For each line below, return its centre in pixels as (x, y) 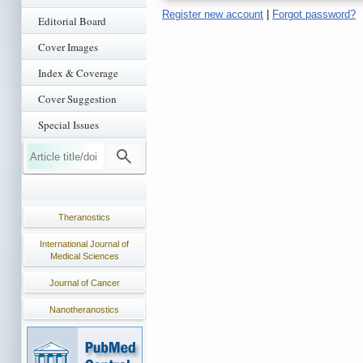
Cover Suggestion (77, 99)
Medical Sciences (84, 256)
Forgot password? (314, 14)
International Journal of (84, 244)
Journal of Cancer (84, 283)
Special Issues (68, 125)
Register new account (213, 14)
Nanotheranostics (84, 310)
